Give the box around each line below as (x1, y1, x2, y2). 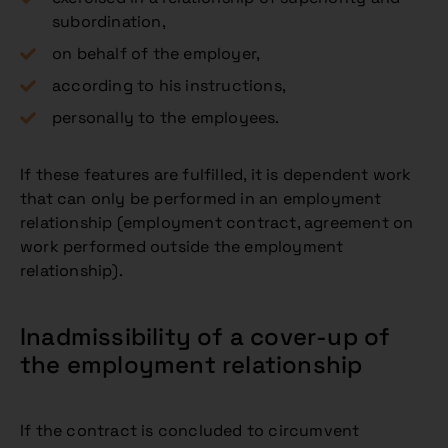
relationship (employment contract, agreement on (20, 212, 414, 233)
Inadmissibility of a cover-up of (20, 321, 391, 352)
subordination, (52, 11, 166, 32)
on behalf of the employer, (52, 43, 261, 64)
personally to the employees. (52, 107, 280, 128)
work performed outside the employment (20, 236, 344, 257)
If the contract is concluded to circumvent (20, 420, 360, 441)
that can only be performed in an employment (20, 188, 382, 209)
